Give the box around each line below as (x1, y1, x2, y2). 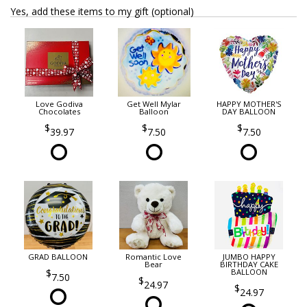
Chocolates (38, 106, 80, 117)
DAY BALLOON (222, 106, 276, 117)
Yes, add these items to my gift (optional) (10, 4, 194, 18)
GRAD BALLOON (28, 251, 88, 262)
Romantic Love (125, 251, 182, 262)
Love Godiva (35, 99, 83, 110)
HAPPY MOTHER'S (216, 99, 282, 110)
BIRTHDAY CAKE (219, 259, 278, 270)
